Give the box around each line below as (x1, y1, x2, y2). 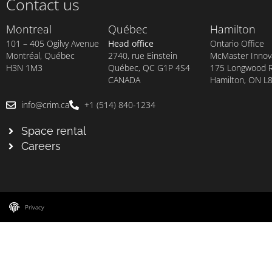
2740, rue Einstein (108, 50, 177, 62)
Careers (21, 140, 61, 153)
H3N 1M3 (6, 62, 42, 74)
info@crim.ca (21, 99, 69, 111)
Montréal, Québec (6, 50, 75, 62)
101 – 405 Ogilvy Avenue (6, 38, 99, 50)
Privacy (25, 202, 45, 211)
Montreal (6, 22, 52, 37)
